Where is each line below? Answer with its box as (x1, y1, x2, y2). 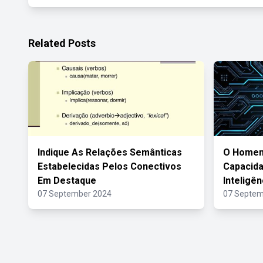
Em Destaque (38, 175, 96, 186)
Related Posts (28, 37, 96, 49)
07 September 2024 (38, 189, 112, 198)
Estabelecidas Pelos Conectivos (38, 161, 181, 172)
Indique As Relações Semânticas (38, 147, 182, 158)
